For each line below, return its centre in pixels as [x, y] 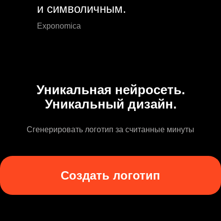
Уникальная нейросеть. [110, 90]
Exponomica [59, 26]
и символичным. [82, 9]
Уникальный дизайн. [110, 104]
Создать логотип [110, 176]
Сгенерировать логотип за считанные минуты [110, 130]
